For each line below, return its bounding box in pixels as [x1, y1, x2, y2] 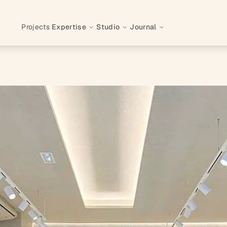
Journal [130, 22, 157, 31]
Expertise [52, 22, 87, 31]
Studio [96, 22, 120, 31]
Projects [21, 22, 50, 31]
